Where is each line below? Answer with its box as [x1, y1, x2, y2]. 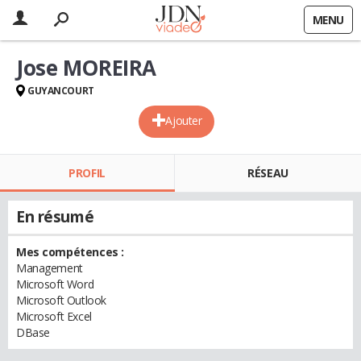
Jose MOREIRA [16, 53, 156, 82]
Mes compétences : [16, 244, 124, 259]
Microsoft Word [16, 276, 94, 292]
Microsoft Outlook [16, 293, 106, 308]
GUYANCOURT [27, 84, 94, 98]
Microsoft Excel [16, 309, 92, 324]
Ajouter [165, 113, 202, 128]
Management [16, 260, 83, 276]
